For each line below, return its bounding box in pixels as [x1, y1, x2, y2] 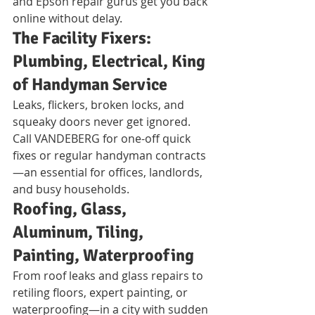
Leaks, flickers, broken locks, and [13, 96, 187, 112]
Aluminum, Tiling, [13, 221, 147, 243]
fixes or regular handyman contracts [13, 147, 206, 163]
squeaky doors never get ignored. [13, 113, 193, 129]
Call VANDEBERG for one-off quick [13, 130, 193, 146]
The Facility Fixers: [13, 27, 155, 49]
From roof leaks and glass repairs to [13, 267, 206, 283]
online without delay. [13, 10, 122, 26]
